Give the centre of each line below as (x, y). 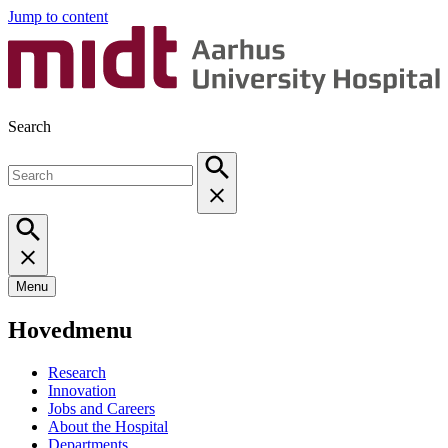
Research (77, 372)
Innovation (82, 390)
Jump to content (58, 16)
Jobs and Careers (101, 408)
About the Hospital (108, 426)
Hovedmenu (70, 330)
